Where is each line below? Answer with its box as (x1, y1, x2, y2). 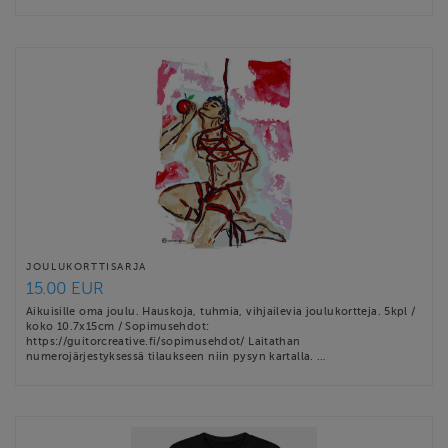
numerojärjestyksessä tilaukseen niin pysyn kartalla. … (26, 350, 326, 363)
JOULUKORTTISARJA (26, 261, 147, 273)
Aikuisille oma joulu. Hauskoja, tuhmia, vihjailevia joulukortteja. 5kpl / (26, 305, 416, 318)
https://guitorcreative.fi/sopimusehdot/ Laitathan (26, 335, 301, 348)
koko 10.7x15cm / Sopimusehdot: (26, 320, 210, 333)
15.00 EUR (26, 279, 104, 299)
